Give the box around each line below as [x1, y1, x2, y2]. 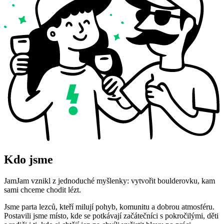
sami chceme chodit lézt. [4, 185, 81, 194]
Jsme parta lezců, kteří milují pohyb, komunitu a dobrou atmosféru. [4, 202, 214, 211]
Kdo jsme [4, 153, 53, 166]
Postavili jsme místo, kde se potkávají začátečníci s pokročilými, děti [4, 211, 218, 220]
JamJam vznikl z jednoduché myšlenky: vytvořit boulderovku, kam [4, 176, 215, 185]
